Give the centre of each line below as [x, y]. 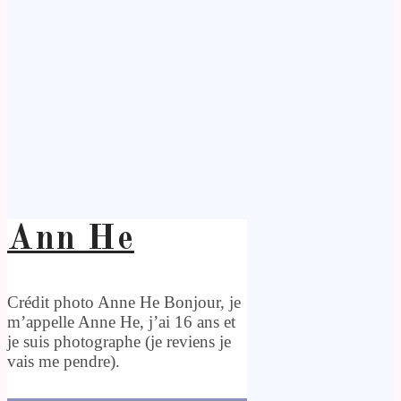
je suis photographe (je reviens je [119, 341]
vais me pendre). [64, 361]
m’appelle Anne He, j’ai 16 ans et [121, 321]
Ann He [71, 239]
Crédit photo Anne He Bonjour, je [124, 302]
